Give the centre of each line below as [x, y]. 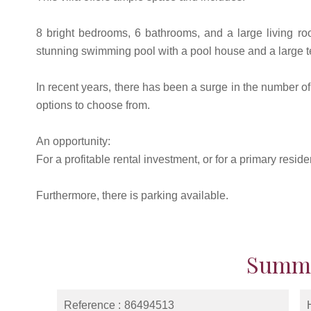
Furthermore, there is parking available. [132, 195]
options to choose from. [93, 105]
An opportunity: [73, 141]
